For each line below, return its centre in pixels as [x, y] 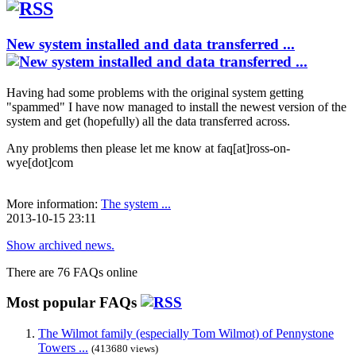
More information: [54, 203]
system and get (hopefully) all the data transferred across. [148, 121]
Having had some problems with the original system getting [155, 92]
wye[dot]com [40, 162]
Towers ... [63, 347]
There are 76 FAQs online [72, 272]
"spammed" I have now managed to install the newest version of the [176, 106]
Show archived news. [60, 245]
